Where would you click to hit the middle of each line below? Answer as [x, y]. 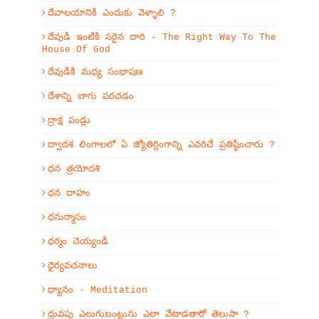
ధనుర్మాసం [67, 218]
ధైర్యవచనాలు [73, 266]
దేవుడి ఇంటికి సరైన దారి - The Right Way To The [162, 37]
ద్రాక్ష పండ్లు [69, 121]
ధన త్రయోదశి [74, 169]
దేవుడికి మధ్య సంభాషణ [95, 72]
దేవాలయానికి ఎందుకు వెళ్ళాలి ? [112, 13]
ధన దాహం [69, 193]
